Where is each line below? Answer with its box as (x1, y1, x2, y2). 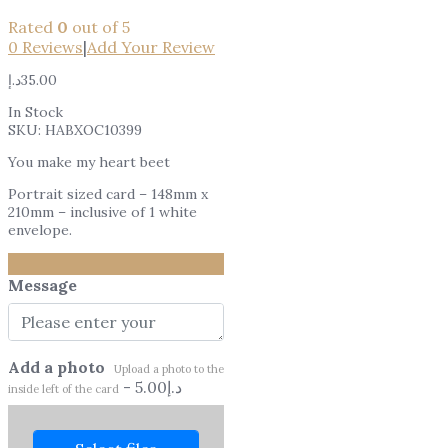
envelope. (8, 220, 72, 239)
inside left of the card (8, 381, 119, 396)
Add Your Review (87, 36, 215, 57)
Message (8, 274, 77, 295)
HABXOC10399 (45, 120, 142, 139)
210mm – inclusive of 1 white (8, 202, 197, 221)
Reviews (18, 36, 83, 57)
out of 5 (68, 16, 130, 37)
